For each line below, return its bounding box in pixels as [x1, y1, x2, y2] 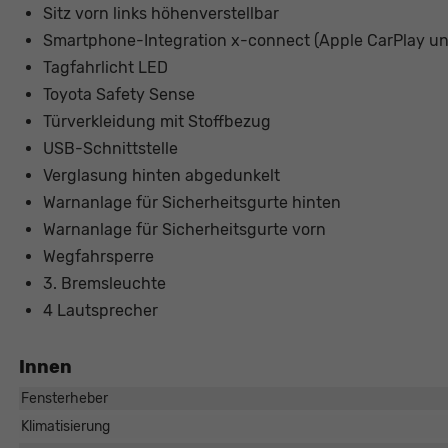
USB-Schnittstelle [42, 139, 178, 159]
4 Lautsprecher [42, 301, 158, 321]
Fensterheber [20, 390, 108, 408]
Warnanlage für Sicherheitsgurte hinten [42, 193, 341, 213]
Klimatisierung [20, 418, 110, 436]
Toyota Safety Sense [42, 85, 195, 105]
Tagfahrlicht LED [42, 58, 168, 78]
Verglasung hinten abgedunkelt [42, 166, 280, 186]
